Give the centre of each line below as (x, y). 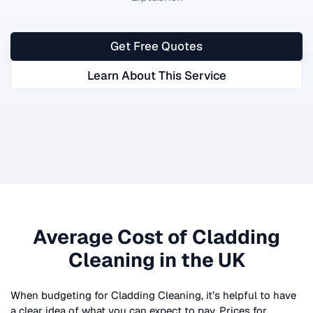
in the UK (200, 260)
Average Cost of (112, 237)
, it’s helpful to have (249, 295)
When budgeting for (61, 295)
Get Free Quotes (156, 46)
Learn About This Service (156, 75)
